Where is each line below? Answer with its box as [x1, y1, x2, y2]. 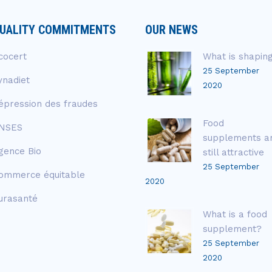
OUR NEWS [145, 22, 198, 38]
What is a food [203, 209, 267, 220]
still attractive [203, 147, 264, 158]
